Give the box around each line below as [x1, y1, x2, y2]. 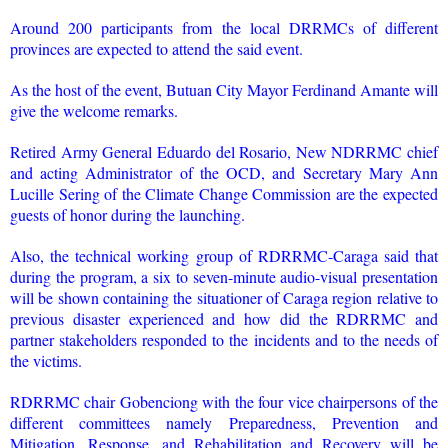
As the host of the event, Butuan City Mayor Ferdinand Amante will [10, 78, 438, 100]
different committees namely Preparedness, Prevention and [10, 411, 438, 433]
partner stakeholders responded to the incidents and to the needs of [10, 328, 438, 350]
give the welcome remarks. [10, 99, 178, 121]
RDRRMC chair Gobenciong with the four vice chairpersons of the [10, 390, 438, 412]
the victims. [10, 349, 82, 371]
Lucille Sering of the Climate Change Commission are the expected [10, 182, 438, 204]
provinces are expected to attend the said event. [10, 37, 303, 59]
